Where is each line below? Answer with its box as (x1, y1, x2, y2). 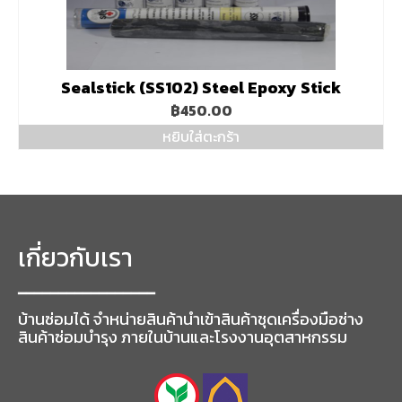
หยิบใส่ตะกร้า (162, 126, 240, 148)
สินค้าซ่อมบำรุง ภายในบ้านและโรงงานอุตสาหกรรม (18, 325, 347, 350)
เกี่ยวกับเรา (18, 239, 133, 277)
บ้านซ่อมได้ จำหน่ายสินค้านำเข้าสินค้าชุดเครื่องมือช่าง (18, 307, 363, 332)
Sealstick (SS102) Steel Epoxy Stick (61, 75, 341, 100)
